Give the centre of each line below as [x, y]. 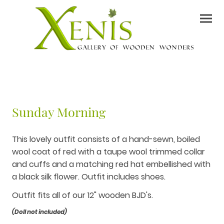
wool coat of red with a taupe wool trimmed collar [108, 151]
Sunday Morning [59, 111]
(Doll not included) [39, 212]
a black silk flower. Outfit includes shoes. [90, 176]
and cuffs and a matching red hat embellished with [111, 164]
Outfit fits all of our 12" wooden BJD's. [82, 195]
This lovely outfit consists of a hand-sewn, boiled [106, 139]
